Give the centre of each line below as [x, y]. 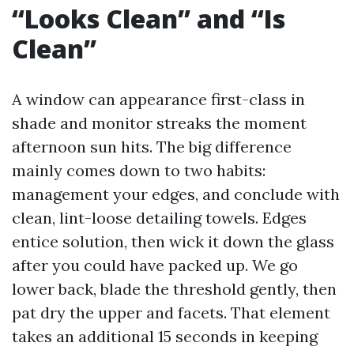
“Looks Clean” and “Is [149, 19]
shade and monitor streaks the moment [159, 123]
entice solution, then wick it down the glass [173, 241]
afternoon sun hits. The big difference [152, 147]
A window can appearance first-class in [158, 99]
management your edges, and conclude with [176, 194]
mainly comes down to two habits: [139, 170]
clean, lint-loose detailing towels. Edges [159, 218]
